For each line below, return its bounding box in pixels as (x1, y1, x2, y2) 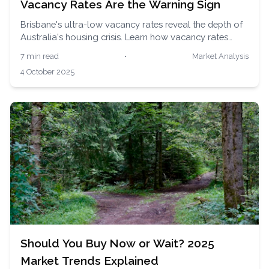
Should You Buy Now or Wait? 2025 (20, 237, 214, 250)
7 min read (20, 52, 59, 61)
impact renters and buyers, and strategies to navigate (20, 44, 239, 55)
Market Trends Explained (20, 254, 159, 267)
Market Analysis (192, 52, 249, 61)
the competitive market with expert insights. (20, 57, 196, 68)
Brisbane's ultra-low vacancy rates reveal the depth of (20, 19, 243, 30)
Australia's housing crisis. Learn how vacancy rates (20, 32, 228, 43)
